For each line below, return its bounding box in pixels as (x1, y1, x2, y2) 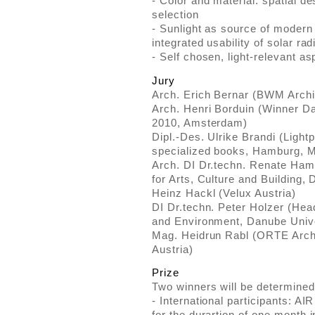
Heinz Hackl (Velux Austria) (152, 186, 296, 199)
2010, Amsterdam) (152, 116, 248, 129)
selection (152, 8, 199, 21)
